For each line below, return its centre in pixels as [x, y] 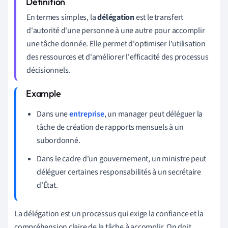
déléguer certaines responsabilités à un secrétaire [119, 172]
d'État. [47, 185]
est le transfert [159, 17]
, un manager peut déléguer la [153, 114]
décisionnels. [49, 70]
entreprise [87, 114]
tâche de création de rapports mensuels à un [110, 127]
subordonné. [59, 140]
